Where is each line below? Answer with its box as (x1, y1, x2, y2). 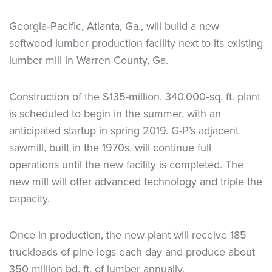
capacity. (9, 192, 50, 205)
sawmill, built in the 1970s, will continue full (9, 141, 211, 154)
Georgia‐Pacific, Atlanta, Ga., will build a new (9, 19, 219, 33)
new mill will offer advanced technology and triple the (9, 175, 262, 188)
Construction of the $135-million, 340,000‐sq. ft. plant (9, 90, 260, 103)
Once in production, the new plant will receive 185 (9, 228, 246, 242)
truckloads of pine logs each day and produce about (9, 245, 255, 259)
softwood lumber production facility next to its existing (9, 36, 263, 50)
